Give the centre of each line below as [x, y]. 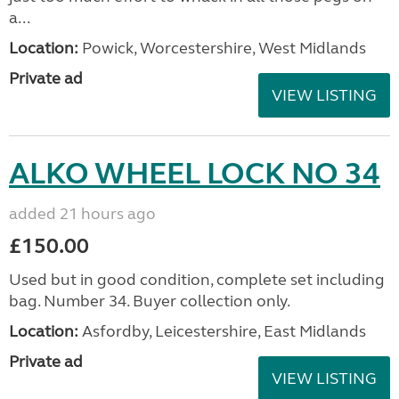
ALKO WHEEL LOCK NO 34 [195, 173]
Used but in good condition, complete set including [197, 279]
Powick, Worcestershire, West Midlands [222, 48]
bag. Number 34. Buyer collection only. [150, 301]
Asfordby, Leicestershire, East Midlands [222, 331]
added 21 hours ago [82, 213]
